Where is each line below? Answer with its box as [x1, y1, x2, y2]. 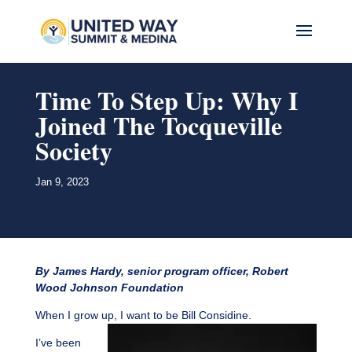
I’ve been [35, 336, 81, 350]
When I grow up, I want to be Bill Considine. [35, 309, 251, 322]
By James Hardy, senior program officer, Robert [35, 265, 288, 278]
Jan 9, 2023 [35, 176, 89, 189]
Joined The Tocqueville [35, 107, 282, 144]
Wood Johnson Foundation [35, 281, 184, 295]
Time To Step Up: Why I [35, 82, 298, 119]
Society [35, 132, 112, 169]
